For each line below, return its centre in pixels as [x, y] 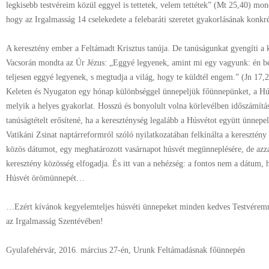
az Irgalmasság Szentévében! [55, 221]
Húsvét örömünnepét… [45, 178]
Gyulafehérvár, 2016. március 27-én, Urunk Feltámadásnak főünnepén [125, 250]
